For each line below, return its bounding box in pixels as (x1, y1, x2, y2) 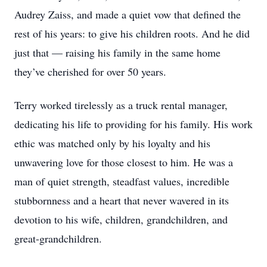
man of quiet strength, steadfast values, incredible (14, 174, 229, 188)
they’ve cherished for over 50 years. (14, 64, 166, 79)
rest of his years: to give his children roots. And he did (14, 26, 250, 41)
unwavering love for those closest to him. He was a (14, 155, 233, 169)
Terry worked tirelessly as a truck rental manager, (14, 98, 228, 112)
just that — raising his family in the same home (14, 45, 221, 60)
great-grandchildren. (14, 231, 102, 246)
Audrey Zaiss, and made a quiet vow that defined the (14, 7, 241, 21)
